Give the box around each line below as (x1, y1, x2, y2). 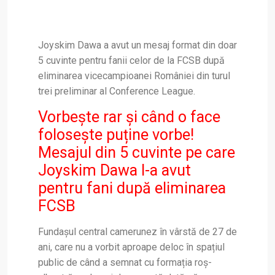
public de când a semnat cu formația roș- (38, 257, 212, 269)
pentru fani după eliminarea (38, 179, 226, 198)
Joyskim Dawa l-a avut (38, 161, 191, 180)
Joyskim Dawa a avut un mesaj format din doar (38, 39, 237, 52)
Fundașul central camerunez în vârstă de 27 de (38, 226, 237, 238)
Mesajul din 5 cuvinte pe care (38, 144, 235, 162)
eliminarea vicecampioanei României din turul (38, 70, 230, 82)
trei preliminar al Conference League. (38, 85, 195, 98)
